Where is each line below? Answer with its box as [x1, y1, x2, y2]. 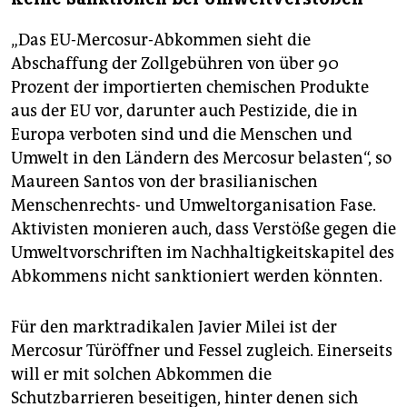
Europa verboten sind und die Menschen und [11, 124, 352, 144]
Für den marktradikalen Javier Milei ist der [11, 316, 337, 337]
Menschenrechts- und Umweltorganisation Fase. [11, 194, 376, 215]
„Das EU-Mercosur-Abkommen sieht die [11, 29, 311, 50]
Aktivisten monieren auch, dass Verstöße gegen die [11, 218, 396, 239]
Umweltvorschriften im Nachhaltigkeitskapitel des [11, 242, 394, 263]
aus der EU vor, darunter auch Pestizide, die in [11, 100, 358, 121]
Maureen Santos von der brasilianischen [11, 171, 318, 192]
